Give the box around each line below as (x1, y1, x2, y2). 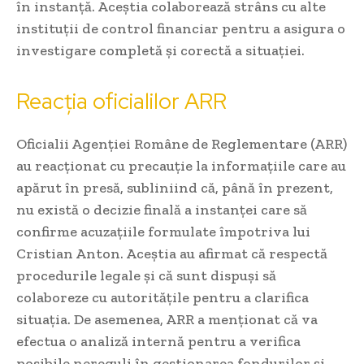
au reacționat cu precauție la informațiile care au (16, 157, 346, 175)
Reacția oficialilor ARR (16, 87, 227, 116)
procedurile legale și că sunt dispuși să (16, 266, 276, 285)
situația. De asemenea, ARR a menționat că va (16, 310, 318, 329)
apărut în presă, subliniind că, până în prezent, (16, 179, 333, 197)
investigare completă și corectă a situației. (16, 41, 305, 60)
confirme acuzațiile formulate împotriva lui (16, 223, 310, 241)
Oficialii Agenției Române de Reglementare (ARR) (16, 135, 347, 154)
